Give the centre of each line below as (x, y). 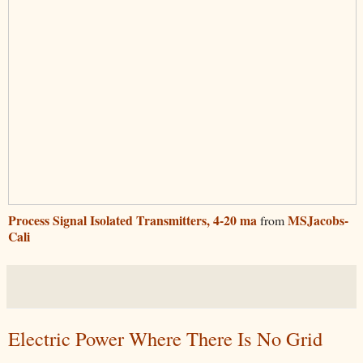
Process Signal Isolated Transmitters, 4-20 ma (132, 220)
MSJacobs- (318, 220)
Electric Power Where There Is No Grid (165, 339)
